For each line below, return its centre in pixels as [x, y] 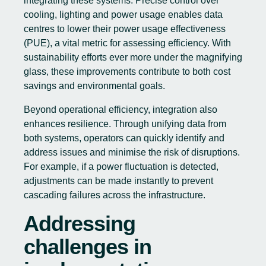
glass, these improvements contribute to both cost [127, 72]
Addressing [80, 224]
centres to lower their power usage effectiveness [125, 29]
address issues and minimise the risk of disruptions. [132, 152]
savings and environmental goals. [94, 86]
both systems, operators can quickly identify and [124, 138]
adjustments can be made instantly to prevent [118, 181]
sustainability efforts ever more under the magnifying [133, 57]
